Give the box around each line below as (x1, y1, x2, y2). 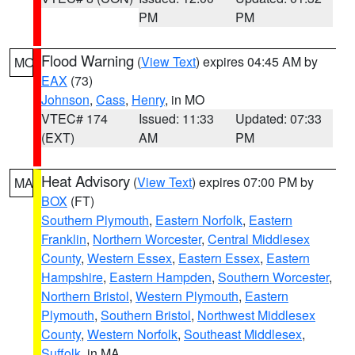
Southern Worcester (218, 268, 329, 286)
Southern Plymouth (41, 211, 149, 229)
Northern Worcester (93, 230, 201, 248)
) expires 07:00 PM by (192, 173, 314, 191)
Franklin (41, 230, 86, 248)
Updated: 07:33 (235, 109, 323, 128)
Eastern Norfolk (155, 211, 242, 229)
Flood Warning (41, 50, 134, 71)
